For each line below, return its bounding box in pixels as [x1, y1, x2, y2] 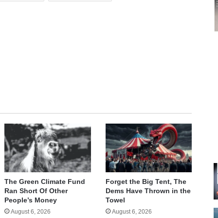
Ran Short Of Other [4, 187, 68, 195]
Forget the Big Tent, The [105, 178, 186, 186]
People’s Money [4, 196, 57, 204]
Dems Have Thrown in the [105, 187, 191, 195]
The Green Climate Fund [4, 178, 86, 186]
